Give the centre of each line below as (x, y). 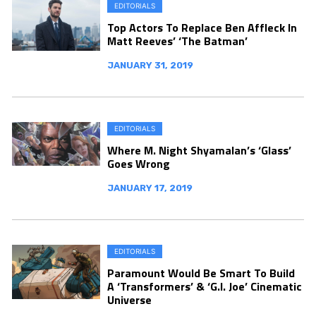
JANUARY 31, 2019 (150, 65)
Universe (129, 299)
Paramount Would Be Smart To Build (201, 273)
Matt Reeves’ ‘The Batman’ (177, 41)
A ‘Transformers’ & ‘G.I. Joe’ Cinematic (205, 286)
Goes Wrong (139, 163)
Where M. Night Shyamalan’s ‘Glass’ (199, 150)
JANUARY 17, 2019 (150, 188)
